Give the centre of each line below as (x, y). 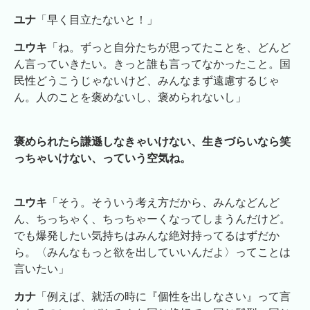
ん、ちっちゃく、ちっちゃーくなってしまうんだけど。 (152, 219)
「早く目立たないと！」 (97, 19)
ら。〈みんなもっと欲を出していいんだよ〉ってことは (152, 252)
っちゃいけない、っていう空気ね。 (102, 158)
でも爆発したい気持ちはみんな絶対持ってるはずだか (147, 235)
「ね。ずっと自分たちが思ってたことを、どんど (169, 47)
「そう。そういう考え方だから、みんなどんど (163, 202)
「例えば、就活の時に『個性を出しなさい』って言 (163, 296)
